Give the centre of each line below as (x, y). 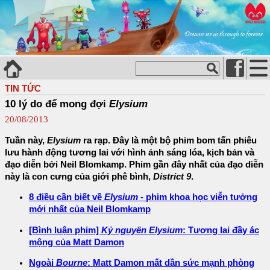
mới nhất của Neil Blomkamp (90, 209)
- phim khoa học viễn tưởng (198, 197)
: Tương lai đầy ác (221, 230)
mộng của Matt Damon (77, 242)
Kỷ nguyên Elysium (142, 230)
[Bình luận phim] (65, 230)
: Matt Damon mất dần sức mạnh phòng (171, 263)
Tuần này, (26, 140)
